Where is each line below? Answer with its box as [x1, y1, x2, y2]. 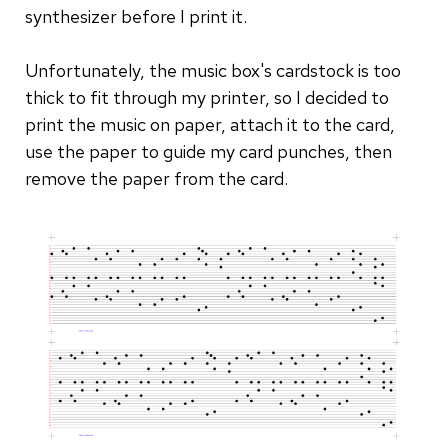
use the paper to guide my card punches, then [25, 139, 392, 163]
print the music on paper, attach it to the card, [25, 112, 395, 136]
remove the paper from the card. [25, 166, 288, 190]
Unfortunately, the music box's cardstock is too [25, 58, 401, 82]
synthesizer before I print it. [25, 4, 247, 28]
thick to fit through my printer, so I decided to [25, 85, 389, 109]
